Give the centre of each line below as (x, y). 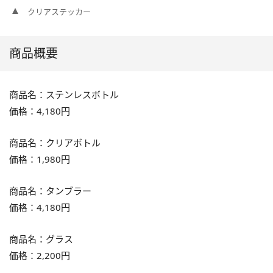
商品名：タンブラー (50, 191)
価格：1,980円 (40, 159)
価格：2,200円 (40, 256)
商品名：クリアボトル (55, 143)
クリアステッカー (59, 12)
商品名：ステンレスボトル (64, 95)
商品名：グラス (41, 239)
